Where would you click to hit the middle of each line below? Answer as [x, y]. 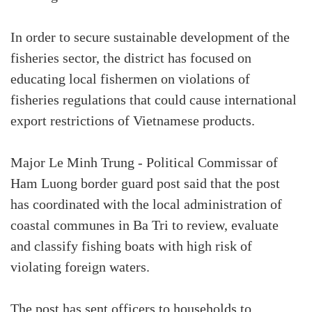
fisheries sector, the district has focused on [131, 59]
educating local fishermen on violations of [130, 80]
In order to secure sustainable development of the [150, 38]
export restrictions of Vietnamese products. [133, 122]
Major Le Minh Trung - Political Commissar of [144, 163]
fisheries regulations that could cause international [154, 101]
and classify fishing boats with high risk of [131, 247]
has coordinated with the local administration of [146, 205]
